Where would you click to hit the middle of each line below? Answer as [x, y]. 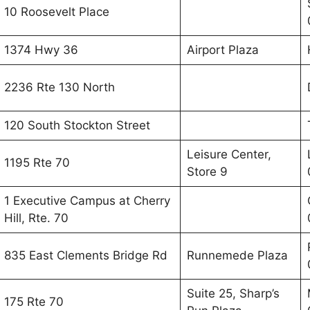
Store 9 [207, 172]
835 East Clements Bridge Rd [85, 255]
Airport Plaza [222, 50]
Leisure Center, [229, 154]
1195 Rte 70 [37, 163]
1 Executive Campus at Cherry [87, 201]
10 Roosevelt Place [56, 12]
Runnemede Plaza [237, 255]
